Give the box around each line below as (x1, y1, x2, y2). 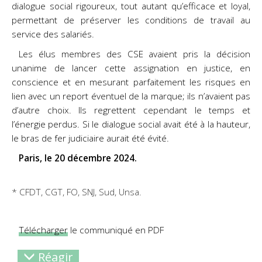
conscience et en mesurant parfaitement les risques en (12, 75, 250, 88)
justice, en (204, 61, 251, 74)
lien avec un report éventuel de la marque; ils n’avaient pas (12, 89, 250, 102)
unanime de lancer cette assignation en (12, 61, 205, 74)
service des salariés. (12, 27, 94, 40)
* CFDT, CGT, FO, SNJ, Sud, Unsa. (12, 186, 142, 199)
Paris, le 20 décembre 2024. (19, 151, 137, 164)
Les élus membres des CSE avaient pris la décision (19, 47, 250, 60)
